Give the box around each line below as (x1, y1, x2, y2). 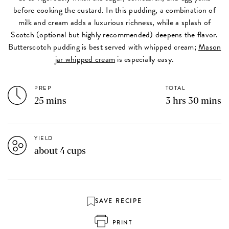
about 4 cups (34, 146, 86, 156)
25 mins (34, 96, 67, 106)
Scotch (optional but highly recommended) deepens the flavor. (11, 28, 218, 41)
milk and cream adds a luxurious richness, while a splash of (18, 16, 211, 29)
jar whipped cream (55, 53, 116, 65)
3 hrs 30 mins (165, 96, 221, 106)
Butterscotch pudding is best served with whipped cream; (8, 40, 199, 53)
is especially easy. (115, 53, 174, 65)
